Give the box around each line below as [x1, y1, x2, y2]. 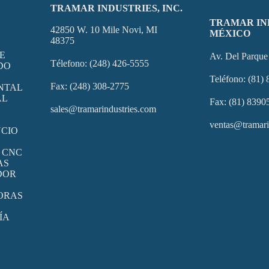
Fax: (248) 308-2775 [50, 81, 129, 91]
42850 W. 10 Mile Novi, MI [50, 25, 157, 35]
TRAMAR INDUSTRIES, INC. [50, 3, 183, 13]
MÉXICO [210, 28, 251, 38]
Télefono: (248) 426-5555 [50, 58, 149, 68]
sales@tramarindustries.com [50, 104, 156, 114]
